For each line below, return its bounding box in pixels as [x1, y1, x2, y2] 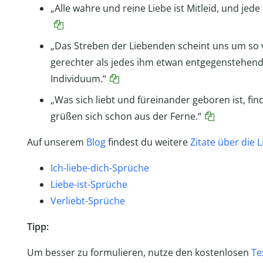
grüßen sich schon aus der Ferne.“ [50, 110, 201, 123]
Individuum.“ [50, 72, 106, 86]
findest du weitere [105, 136, 190, 149]
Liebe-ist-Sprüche [50, 178, 127, 191]
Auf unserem [26, 136, 86, 149]
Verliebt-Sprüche [50, 194, 125, 208]
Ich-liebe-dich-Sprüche [50, 161, 149, 175]
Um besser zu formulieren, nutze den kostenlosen [26, 246, 251, 259]
